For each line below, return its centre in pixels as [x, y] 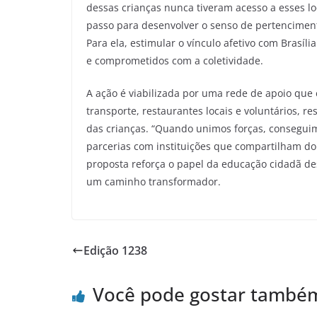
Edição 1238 [115, 251]
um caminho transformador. [154, 182]
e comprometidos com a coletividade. [175, 61]
